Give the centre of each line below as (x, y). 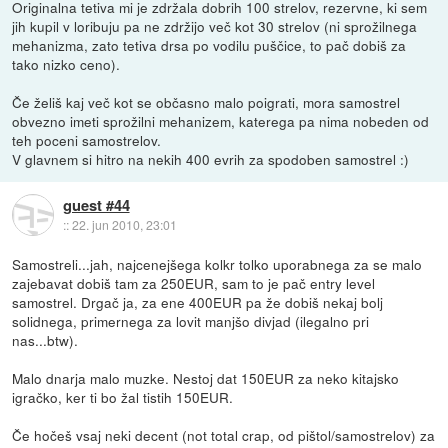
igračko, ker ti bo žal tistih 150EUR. (123, 397)
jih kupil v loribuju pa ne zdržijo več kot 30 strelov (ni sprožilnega (215, 26)
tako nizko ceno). (66, 64)
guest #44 (96, 204)
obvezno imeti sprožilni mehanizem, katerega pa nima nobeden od (221, 121)
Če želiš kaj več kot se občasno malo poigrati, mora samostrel (206, 102)
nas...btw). (45, 340)
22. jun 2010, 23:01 (124, 224)
